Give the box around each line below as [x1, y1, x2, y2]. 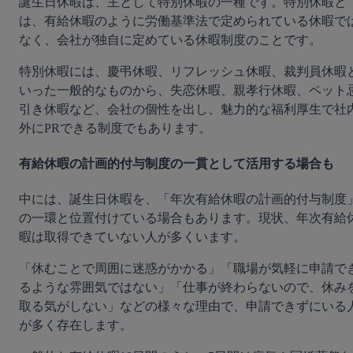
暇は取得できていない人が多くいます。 [19, 230, 246, 244]
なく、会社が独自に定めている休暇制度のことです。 [19, 32, 321, 46]
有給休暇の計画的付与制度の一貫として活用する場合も [19, 157, 334, 171]
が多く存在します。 [19, 318, 132, 333]
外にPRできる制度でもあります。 [19, 121, 211, 135]
